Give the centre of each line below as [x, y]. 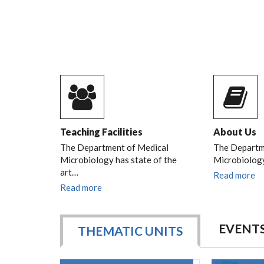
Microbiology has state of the [118, 160]
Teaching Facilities [101, 132]
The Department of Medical [114, 147]
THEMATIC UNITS [130, 231]
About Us [235, 132]
